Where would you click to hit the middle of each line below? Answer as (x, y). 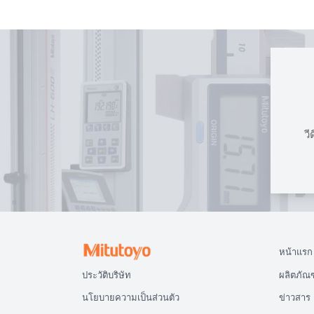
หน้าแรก (295, 252)
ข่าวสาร (294, 298)
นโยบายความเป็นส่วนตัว (131, 298)
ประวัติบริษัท (107, 274)
